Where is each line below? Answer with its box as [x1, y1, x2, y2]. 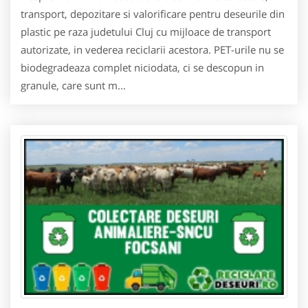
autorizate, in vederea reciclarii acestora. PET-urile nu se [21, 43, 284, 57]
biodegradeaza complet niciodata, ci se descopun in [21, 60, 264, 75]
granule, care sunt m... [21, 78, 126, 93]
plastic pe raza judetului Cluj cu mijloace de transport [21, 25, 271, 39]
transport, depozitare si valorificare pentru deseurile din [21, 7, 285, 21]
